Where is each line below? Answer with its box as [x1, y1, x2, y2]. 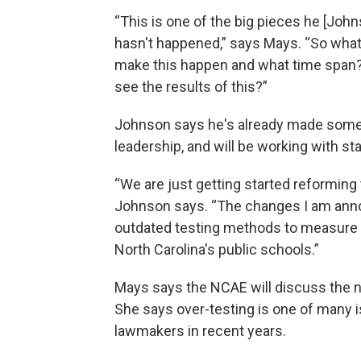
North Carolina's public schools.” [114, 240, 319, 258]
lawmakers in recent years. [114, 322, 286, 339]
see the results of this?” [114, 77, 268, 95]
